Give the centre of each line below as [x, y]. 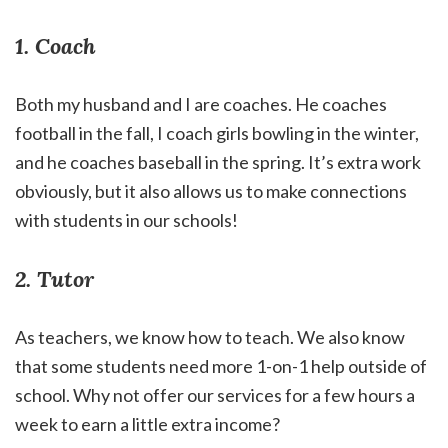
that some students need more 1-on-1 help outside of [221, 366]
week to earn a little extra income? [147, 424]
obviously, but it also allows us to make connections [211, 191]
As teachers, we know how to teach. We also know [210, 337]
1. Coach [55, 46]
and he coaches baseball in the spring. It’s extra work [218, 162]
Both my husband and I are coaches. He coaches [201, 104]
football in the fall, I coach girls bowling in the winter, [217, 133]
